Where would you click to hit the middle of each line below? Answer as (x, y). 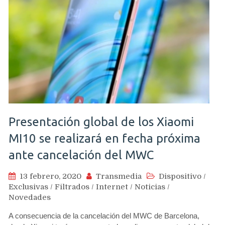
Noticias (150, 187)
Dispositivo (180, 176)
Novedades (30, 197)
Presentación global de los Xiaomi (101, 122)
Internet (112, 187)
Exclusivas (28, 187)
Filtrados (72, 187)
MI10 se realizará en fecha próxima (104, 138)
